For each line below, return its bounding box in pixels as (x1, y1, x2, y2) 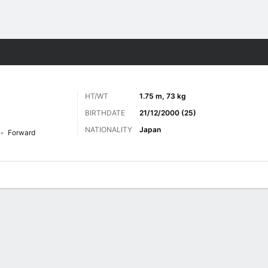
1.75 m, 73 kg (139, 92, 186, 100)
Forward (8, 128, 35, 137)
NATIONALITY (85, 125, 132, 134)
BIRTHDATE (85, 108, 125, 117)
